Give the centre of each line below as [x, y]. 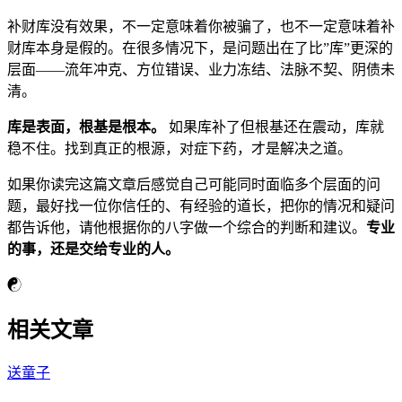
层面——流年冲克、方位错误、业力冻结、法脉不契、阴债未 [201, 69]
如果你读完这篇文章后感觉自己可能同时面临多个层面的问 [194, 184]
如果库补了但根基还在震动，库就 [275, 127]
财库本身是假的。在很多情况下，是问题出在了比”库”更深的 [200, 48]
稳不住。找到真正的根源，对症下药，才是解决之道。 [179, 148]
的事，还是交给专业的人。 [93, 249]
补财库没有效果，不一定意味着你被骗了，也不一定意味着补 [201, 26]
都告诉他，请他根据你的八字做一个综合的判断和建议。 [187, 227]
